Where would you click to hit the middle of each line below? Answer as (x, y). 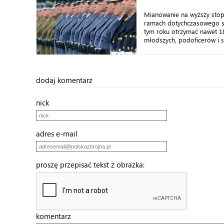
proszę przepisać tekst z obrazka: (93, 164)
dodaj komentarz (64, 80)
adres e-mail (60, 133)
